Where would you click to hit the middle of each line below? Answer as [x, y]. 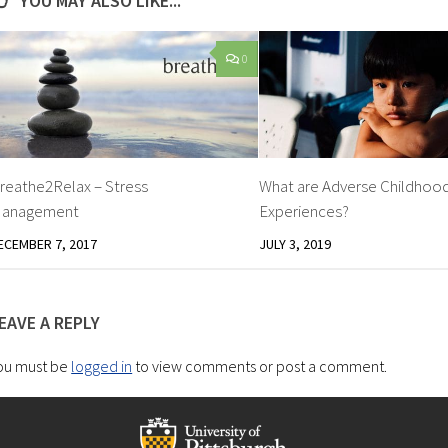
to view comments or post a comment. [260, 365]
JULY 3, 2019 [294, 243]
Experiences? [303, 210]
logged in [102, 365]
